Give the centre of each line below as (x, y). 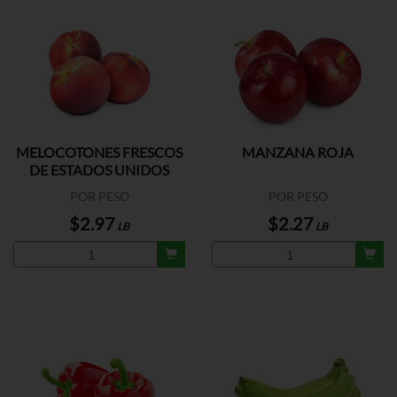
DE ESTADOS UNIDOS (99, 170)
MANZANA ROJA (298, 152)
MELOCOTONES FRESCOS (99, 152)
